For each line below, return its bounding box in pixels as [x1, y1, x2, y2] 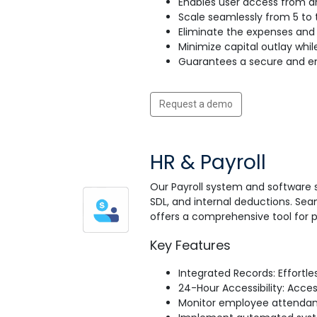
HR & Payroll [150, 149, 266, 176]
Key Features [150, 236, 231, 254]
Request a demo [159, 98, 233, 110]
